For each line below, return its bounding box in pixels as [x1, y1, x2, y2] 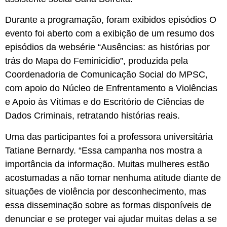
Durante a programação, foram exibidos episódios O [5, 15, 216, 25]
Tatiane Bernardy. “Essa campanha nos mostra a [5, 145, 202, 156]
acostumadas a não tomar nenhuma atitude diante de [5, 172, 221, 183]
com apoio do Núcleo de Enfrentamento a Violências [5, 83, 217, 94]
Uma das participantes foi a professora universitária [5, 131, 213, 142]
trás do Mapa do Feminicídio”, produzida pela [5, 56, 188, 66]
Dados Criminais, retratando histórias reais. [5, 110, 182, 121]
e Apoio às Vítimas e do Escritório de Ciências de [5, 97, 204, 107]
